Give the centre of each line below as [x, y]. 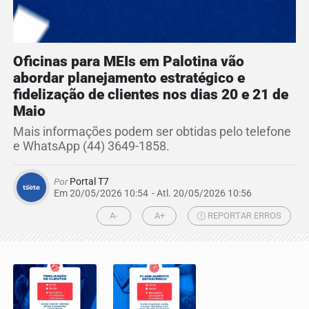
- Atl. [161, 193]
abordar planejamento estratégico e [129, 78]
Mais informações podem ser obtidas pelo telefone [152, 131]
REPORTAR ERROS [244, 216]
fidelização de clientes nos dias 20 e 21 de [151, 94]
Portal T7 [88, 181]
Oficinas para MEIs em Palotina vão [129, 61]
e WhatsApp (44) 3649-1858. [91, 146]
